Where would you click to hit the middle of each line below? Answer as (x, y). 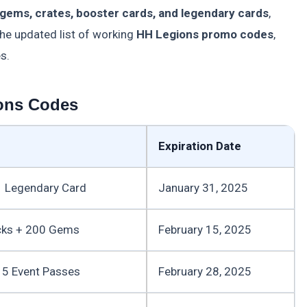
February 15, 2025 (205, 230)
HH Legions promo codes (205, 35)
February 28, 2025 (205, 272)
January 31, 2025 (203, 188)
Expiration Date (200, 146)
